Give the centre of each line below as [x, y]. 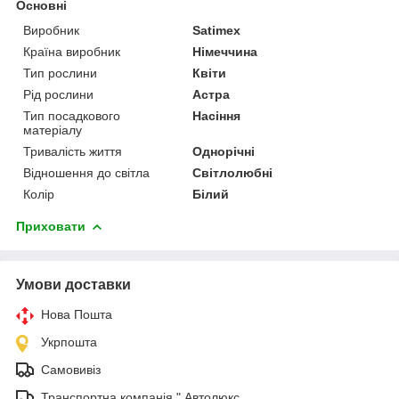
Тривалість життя [73, 151]
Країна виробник [72, 51]
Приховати [51, 226]
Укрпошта [69, 342]
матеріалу [53, 130]
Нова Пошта [77, 314]
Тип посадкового [72, 115]
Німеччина [225, 51]
